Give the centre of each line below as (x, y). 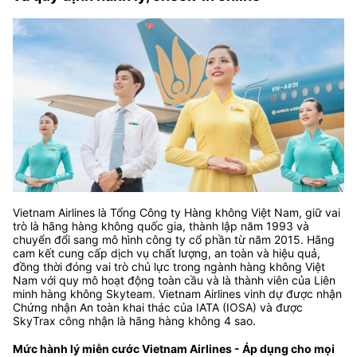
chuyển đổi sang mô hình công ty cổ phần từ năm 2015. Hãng (174, 239)
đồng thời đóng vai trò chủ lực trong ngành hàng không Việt (169, 266)
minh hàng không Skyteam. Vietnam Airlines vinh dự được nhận (177, 293)
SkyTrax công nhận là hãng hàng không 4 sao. (134, 320)
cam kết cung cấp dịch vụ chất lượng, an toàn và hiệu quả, (167, 253)
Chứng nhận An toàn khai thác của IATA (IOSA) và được (158, 307)
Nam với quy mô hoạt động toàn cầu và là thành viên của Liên (174, 280)
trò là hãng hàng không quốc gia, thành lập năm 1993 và (161, 226)
